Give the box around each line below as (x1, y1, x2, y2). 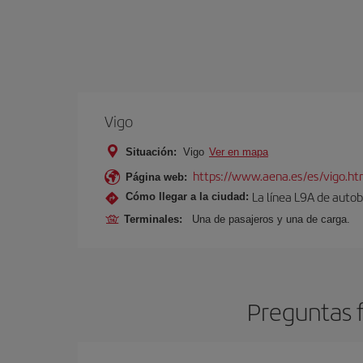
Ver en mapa (209, 145, 268, 158)
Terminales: (124, 212, 189, 225)
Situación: (126, 145, 177, 158)
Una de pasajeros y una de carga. (192, 212, 350, 225)
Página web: (126, 170, 187, 183)
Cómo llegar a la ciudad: (126, 190, 249, 203)
